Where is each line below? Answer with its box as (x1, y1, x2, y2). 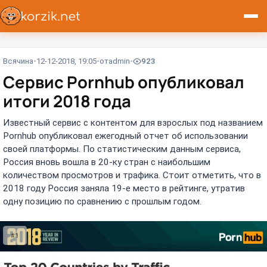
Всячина (3, 57, 33, 66)
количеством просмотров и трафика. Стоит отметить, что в (3, 169, 261, 181)
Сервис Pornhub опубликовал (3, 71, 244, 94)
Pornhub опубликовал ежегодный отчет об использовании (3, 130, 248, 141)
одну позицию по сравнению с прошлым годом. (3, 195, 201, 207)
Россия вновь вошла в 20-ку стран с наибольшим (3, 156, 210, 167)
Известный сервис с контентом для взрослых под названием (3, 117, 263, 128)
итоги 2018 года (3, 90, 131, 113)
